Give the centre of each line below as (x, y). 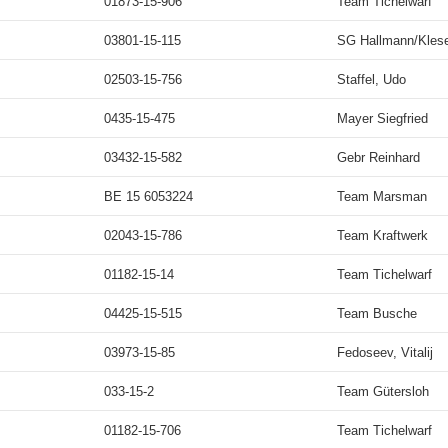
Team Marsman (382, 196)
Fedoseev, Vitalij (385, 352)
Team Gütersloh (383, 391)
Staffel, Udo (371, 79)
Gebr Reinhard (378, 157)
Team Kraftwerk (382, 235)
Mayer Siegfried (382, 118)
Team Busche (377, 313)
